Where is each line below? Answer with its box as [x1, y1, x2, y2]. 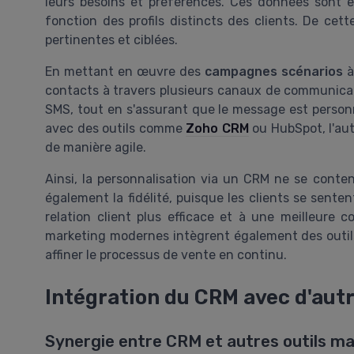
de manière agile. [45, 139, 146, 155]
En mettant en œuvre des [45, 63, 205, 79]
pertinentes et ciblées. [45, 32, 178, 47]
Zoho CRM [186, 120, 249, 136]
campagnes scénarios [205, 63, 344, 79]
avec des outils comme [45, 120, 186, 136]
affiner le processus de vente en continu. [45, 247, 287, 262]
